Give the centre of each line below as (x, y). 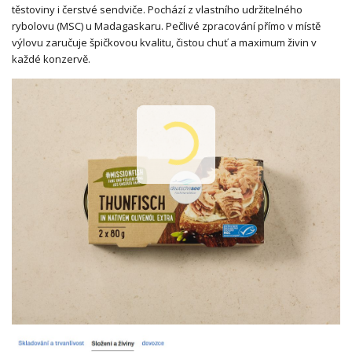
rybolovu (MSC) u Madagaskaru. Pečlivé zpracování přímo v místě (166, 26)
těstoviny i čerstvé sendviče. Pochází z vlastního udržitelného (157, 9)
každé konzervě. (51, 59)
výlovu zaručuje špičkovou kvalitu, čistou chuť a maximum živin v (164, 42)
